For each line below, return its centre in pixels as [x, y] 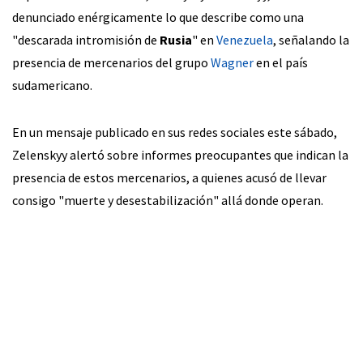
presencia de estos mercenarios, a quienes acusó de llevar [169, 177]
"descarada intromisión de [86, 39]
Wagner [232, 62]
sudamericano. [52, 85]
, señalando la [311, 39]
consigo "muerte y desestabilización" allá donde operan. [168, 200]
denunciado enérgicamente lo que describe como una [158, 17]
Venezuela [245, 39]
